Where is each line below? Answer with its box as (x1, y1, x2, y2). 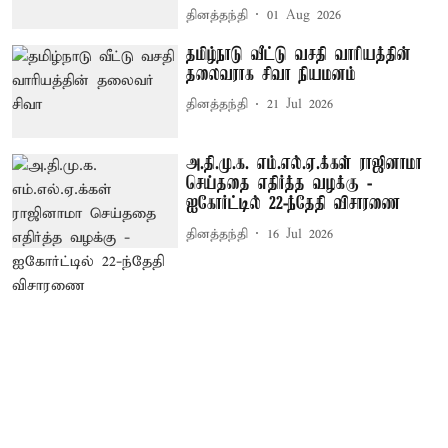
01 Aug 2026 (267, 6, 342, 24)
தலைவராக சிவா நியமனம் (186, 64, 357, 85)
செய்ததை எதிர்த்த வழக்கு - (186, 174, 373, 195)
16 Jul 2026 (267, 225, 334, 243)
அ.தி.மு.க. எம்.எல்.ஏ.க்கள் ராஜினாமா (186, 154, 423, 175)
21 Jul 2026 (267, 96, 334, 114)
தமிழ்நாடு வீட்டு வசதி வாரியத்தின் (186, 44, 412, 65)
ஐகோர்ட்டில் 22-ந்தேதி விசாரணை (186, 194, 401, 215)
